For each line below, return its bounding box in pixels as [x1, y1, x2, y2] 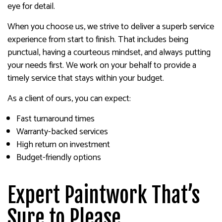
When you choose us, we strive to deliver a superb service [7, 19, 214, 34]
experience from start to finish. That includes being [7, 32, 188, 47]
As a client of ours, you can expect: [7, 91, 131, 106]
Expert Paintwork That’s [7, 182, 200, 208]
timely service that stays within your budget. [7, 70, 164, 86]
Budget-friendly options [16, 150, 101, 165]
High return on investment [16, 137, 110, 152]
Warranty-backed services [16, 124, 108, 139]
